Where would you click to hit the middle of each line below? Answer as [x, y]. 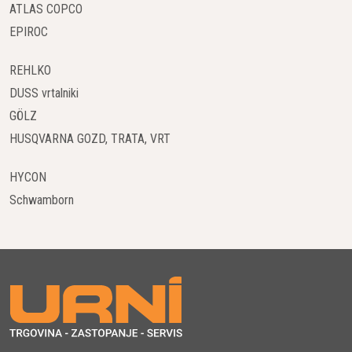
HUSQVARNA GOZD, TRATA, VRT [90, 138]
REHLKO [30, 70]
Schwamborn [42, 200]
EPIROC [29, 31]
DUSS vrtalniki [44, 93]
